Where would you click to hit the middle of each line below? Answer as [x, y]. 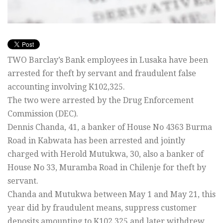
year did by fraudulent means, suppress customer [102, 208]
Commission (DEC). [43, 113]
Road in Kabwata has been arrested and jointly [96, 140]
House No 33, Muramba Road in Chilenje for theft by [107, 167]
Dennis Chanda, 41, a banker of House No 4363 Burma [110, 127]
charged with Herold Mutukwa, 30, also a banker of [106, 154]
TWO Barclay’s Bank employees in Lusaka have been [108, 60]
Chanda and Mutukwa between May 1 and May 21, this [111, 194]
